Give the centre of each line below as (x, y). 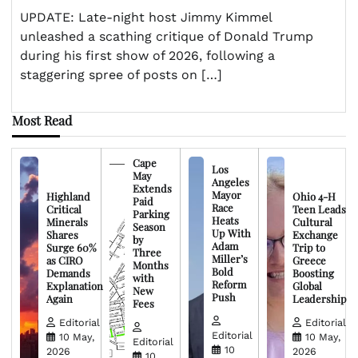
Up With (231, 233)
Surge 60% (71, 248)
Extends (153, 189)
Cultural (312, 222)
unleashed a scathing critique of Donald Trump (167, 37)
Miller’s (229, 259)
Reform (229, 284)
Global (307, 286)
